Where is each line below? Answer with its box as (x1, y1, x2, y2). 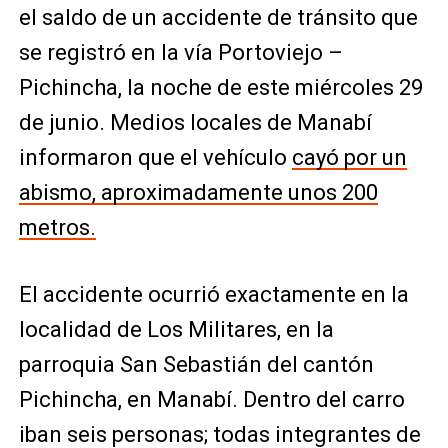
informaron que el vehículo (18, 145, 292, 170)
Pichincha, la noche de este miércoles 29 (18, 75, 423, 100)
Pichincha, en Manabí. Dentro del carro (18, 387, 405, 412)
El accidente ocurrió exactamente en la (18, 282, 409, 307)
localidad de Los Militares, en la (18, 317, 334, 342)
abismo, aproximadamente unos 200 (18, 180, 378, 205)
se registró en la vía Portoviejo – (18, 40, 343, 65)
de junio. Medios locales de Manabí (18, 110, 372, 135)
